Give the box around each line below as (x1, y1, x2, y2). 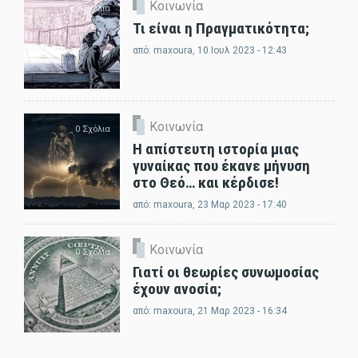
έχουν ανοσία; (133, 280, 221, 299)
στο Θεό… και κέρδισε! (133, 173, 279, 193)
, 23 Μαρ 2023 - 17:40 (193, 199, 287, 211)
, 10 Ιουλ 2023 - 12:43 (193, 45, 287, 57)
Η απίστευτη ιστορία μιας (133, 140, 299, 159)
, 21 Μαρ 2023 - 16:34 (193, 305, 287, 317)
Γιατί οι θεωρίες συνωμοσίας (133, 263, 319, 282)
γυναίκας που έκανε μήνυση (133, 157, 310, 176)
